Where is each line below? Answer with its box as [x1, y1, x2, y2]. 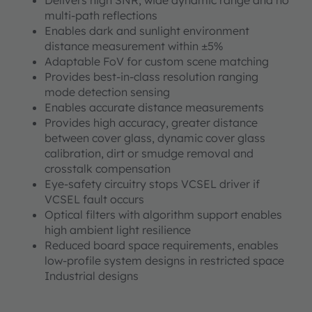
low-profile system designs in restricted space [45, 253, 284, 268]
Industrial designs [45, 269, 139, 283]
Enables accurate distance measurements [45, 100, 264, 115]
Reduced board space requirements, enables [45, 238, 279, 253]
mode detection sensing [45, 85, 170, 100]
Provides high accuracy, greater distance [45, 116, 258, 130]
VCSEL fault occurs [45, 192, 144, 207]
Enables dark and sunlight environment [45, 24, 249, 38]
